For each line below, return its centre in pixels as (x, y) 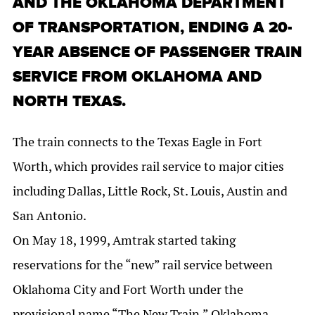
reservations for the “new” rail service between (143, 265)
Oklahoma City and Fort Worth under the (128, 290)
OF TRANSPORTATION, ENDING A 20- (153, 28)
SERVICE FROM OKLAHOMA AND (137, 77)
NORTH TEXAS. (69, 102)
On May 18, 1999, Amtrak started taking (124, 240)
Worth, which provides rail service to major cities (148, 167)
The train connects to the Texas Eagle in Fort (137, 142)
